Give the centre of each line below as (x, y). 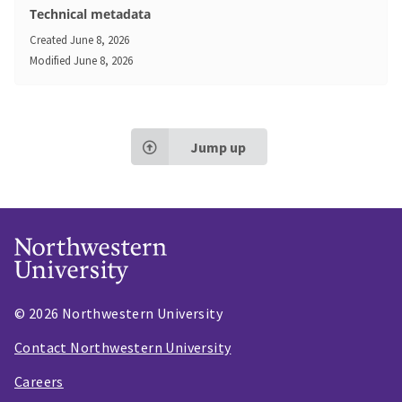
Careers (39, 381)
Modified (50, 61)
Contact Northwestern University (123, 347)
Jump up (218, 147)
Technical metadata (90, 14)
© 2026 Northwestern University (118, 313)
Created (48, 40)
